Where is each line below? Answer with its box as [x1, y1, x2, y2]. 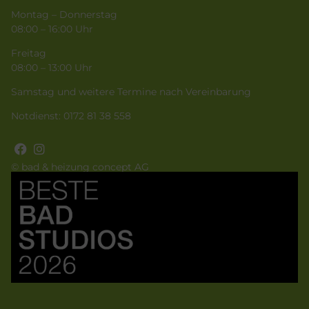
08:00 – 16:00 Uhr [11, 22, 96, 35]
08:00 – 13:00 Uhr [11, 61, 95, 74]
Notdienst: [11, 109, 63, 122]
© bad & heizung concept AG [11, 161, 149, 174]
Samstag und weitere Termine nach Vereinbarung [11, 85, 251, 98]
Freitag [11, 46, 46, 59]
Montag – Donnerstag [11, 8, 117, 21]
